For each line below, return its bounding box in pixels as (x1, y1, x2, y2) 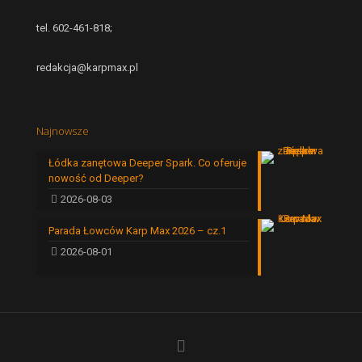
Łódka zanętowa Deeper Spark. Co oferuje (48, 156, 246, 169)
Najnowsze (36, 123, 89, 138)
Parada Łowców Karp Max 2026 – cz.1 (48, 224, 226, 237)
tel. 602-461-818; (36, 21, 112, 34)
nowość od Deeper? (48, 171, 144, 184)
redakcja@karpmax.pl (36, 61, 138, 74)
